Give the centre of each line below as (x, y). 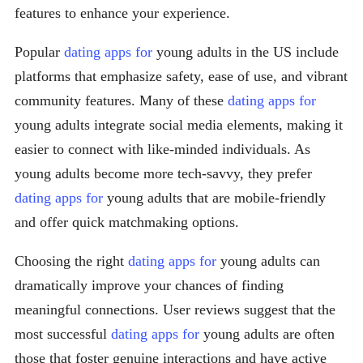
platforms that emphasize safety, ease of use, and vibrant (181, 77)
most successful (63, 334)
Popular (39, 52)
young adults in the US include (246, 52)
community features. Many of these (121, 101)
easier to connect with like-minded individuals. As (162, 149)
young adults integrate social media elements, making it (179, 125)
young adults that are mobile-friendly (214, 198)
